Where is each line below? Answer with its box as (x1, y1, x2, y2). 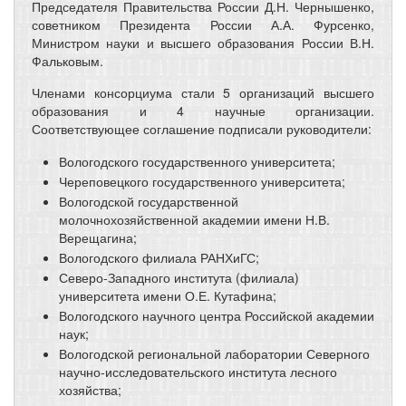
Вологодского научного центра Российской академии (59, 305, 374, 324)
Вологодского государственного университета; (59, 151, 335, 170)
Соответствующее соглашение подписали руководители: (32, 119, 372, 138)
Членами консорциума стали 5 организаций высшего (32, 82, 374, 101)
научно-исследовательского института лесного (59, 362, 337, 381)
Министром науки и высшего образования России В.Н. (32, 33, 374, 52)
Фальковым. (32, 51, 103, 70)
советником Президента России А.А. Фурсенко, (32, 14, 374, 34)
